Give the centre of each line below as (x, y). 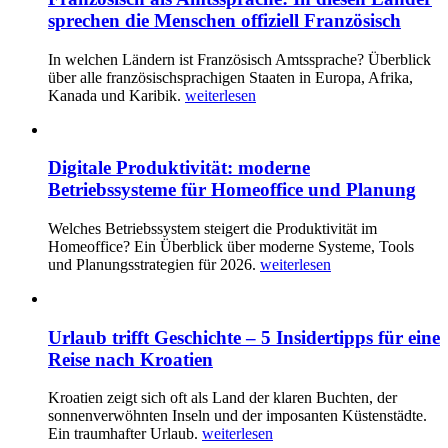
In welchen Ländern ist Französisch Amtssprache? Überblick (239, 59)
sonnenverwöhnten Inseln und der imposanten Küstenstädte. (237, 416)
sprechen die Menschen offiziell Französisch (224, 20)
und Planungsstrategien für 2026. (154, 264)
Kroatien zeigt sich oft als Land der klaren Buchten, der (222, 398)
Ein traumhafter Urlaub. (125, 434)
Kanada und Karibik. (116, 95)
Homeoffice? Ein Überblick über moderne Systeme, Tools (231, 246)
